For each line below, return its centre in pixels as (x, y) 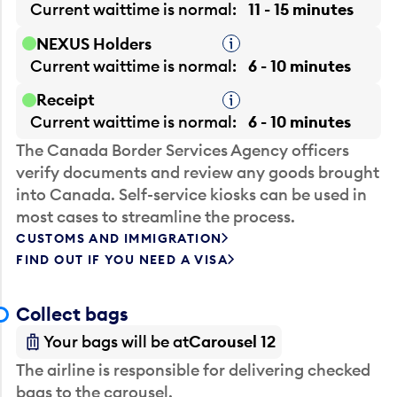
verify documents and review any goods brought (198, 173)
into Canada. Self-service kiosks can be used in (192, 195)
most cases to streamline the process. (156, 217)
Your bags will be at (117, 342)
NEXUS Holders (94, 43)
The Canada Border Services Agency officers (183, 151)
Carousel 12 (233, 342)
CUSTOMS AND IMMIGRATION (119, 239)
